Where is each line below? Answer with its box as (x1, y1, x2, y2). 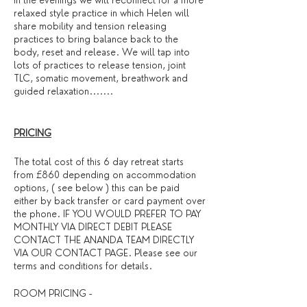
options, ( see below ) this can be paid (14, 182, 180, 193)
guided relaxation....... (14, 86, 113, 97)
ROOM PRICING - (14, 288, 92, 299)
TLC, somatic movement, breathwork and (14, 73, 188, 84)
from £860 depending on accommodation (14, 169, 196, 180)
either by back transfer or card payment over (14, 195, 206, 206)
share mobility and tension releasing (14, 21, 167, 32)
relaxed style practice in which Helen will (14, 8, 189, 19)
